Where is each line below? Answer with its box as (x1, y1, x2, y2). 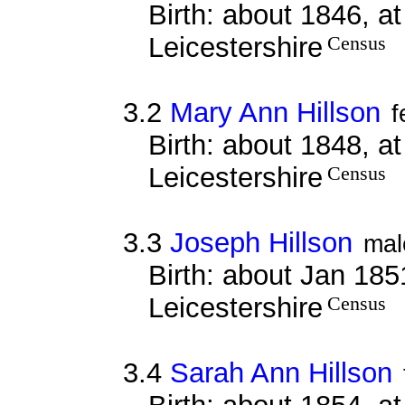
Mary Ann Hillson (169, 96, 381, 128)
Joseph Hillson (169, 226, 353, 259)
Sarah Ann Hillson (169, 356, 392, 389)
